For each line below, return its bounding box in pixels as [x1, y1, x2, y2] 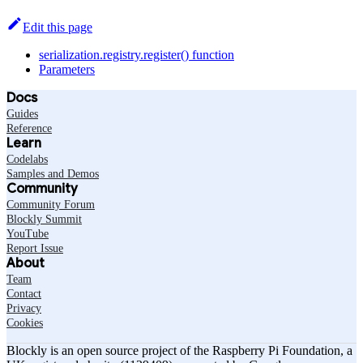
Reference [6, 122, 52, 135]
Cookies [6, 316, 43, 329]
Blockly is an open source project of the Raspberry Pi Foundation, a [6, 343, 352, 357]
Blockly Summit [6, 212, 82, 225]
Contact [6, 287, 41, 300]
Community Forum [6, 198, 95, 211]
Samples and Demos [6, 167, 99, 180]
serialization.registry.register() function [39, 47, 234, 62]
